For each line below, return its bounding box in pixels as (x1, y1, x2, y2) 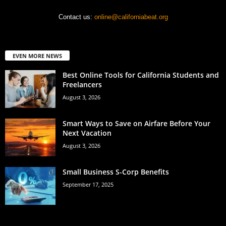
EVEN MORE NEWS (13, 51, 62, 60)
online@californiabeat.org (94, 13, 168, 21)
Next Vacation (63, 128, 111, 138)
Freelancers (63, 79, 102, 89)
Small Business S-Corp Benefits (63, 166, 171, 177)
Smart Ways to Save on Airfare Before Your (63, 118, 210, 128)
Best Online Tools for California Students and (63, 70, 219, 80)
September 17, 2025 (63, 180, 114, 188)
